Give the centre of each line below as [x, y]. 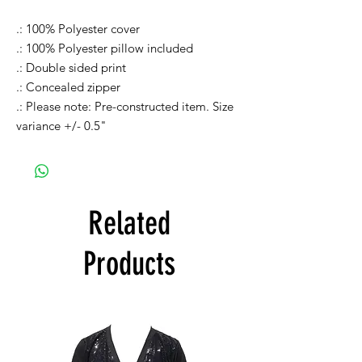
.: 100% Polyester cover [78, 29]
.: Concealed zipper [68, 87]
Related [129, 224]
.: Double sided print [71, 68]
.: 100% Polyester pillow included [105, 48]
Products [129, 264]
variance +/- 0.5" [61, 126]
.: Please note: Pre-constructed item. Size [125, 107]
